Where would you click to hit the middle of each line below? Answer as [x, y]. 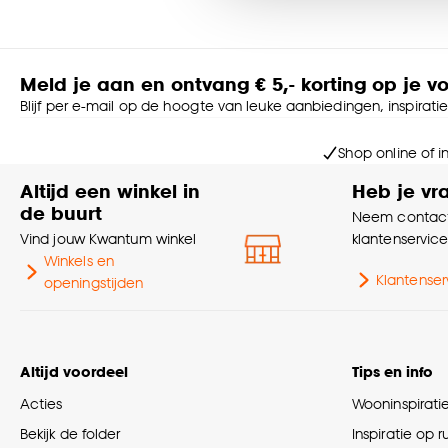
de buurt [61, 213]
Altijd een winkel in [110, 191]
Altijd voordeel [74, 372]
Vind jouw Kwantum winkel [108, 239]
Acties [41, 404]
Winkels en [78, 261]
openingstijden [93, 283]
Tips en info [392, 372]
